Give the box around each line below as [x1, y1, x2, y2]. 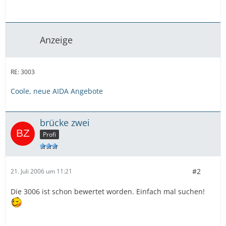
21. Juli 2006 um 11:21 [11, 167, 72, 176]
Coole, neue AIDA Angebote [11, 86, 103, 96]
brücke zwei [40, 117, 90, 129]
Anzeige [40, 33, 73, 46]
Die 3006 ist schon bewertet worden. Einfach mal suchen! [11, 186, 205, 196]
